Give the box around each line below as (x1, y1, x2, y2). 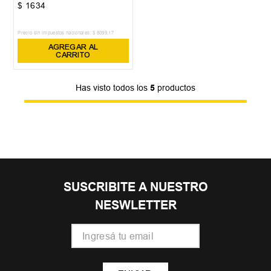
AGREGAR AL (48, 42, 99, 51)
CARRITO (56, 50, 90, 59)
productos (155, 82, 195, 93)
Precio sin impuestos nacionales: (18, 30, 91, 36)
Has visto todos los (76, 82, 150, 93)
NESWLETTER (94, 197, 177, 212)
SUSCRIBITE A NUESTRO (63, 179, 208, 194)
